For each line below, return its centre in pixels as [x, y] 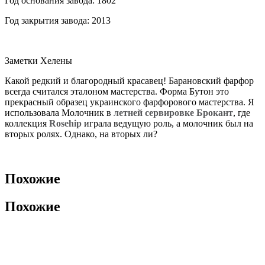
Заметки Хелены [40, 60]
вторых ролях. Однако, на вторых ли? [81, 134]
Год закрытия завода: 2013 [58, 20]
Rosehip [65, 123]
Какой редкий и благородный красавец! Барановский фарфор [129, 80]
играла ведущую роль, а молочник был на [167, 123]
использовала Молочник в [59, 112]
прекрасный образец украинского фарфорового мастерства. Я [130, 102]
